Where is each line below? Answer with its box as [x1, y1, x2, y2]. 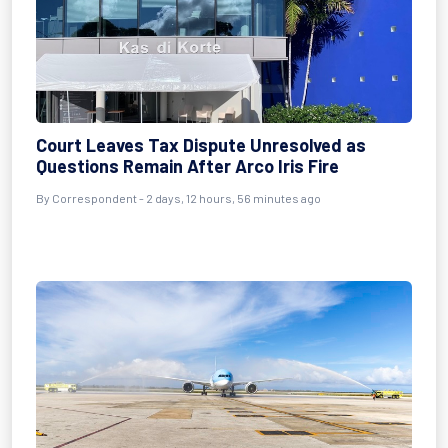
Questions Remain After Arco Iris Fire [36, 155, 339, 177]
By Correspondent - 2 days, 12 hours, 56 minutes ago [36, 191, 321, 205]
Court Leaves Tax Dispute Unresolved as [36, 134, 366, 156]
